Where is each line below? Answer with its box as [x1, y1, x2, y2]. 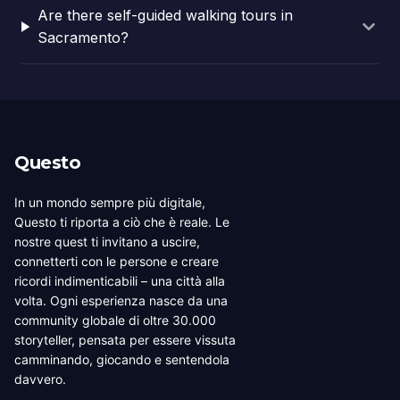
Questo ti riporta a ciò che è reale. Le [14, 214, 229, 229]
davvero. [14, 371, 66, 387]
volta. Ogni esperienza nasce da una [14, 293, 228, 308]
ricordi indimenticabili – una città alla [14, 273, 225, 288]
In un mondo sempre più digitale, [14, 195, 205, 210]
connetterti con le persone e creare [14, 254, 219, 269]
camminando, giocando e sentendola [14, 352, 229, 367]
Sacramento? [37, 29, 129, 46]
